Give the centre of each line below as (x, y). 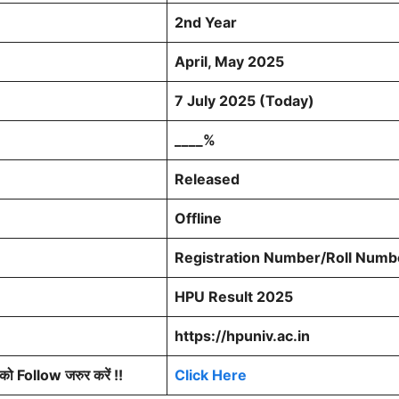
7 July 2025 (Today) (244, 101)
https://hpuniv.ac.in (242, 336)
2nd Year (206, 23)
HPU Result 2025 (234, 297)
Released (207, 179)
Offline (198, 219)
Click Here (211, 375)
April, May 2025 (229, 62)
